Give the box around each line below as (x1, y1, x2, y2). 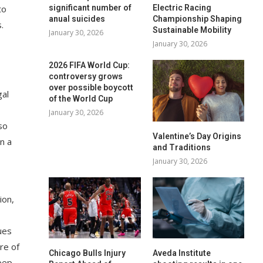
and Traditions (152, 142, 211, 152)
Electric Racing (152, 3, 211, 13)
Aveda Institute (152, 248, 211, 258)
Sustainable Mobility (152, 25, 231, 35)
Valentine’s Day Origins (152, 131, 241, 141)
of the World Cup (49, 94, 113, 104)
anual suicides (49, 14, 106, 24)
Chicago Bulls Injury (49, 248, 126, 258)
